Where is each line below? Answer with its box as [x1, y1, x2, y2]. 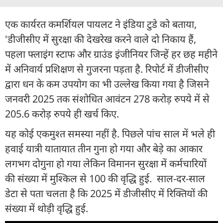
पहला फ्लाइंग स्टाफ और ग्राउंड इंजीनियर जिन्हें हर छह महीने [5, 47, 218, 61]
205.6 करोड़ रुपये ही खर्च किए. [5, 107, 121, 121]
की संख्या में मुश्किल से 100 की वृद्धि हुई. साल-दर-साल [5, 172, 205, 186]
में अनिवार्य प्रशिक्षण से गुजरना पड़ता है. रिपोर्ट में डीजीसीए [5, 62, 209, 76]
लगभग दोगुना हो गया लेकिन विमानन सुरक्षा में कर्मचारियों [5, 157, 207, 171]
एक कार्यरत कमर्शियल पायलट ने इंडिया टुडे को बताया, [5, 17, 197, 31]
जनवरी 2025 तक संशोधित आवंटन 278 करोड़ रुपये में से [5, 92, 210, 106]
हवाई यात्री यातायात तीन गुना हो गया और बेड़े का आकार [5, 142, 203, 156]
